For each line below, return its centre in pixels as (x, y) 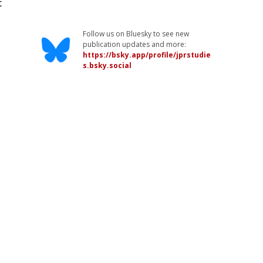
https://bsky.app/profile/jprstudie (147, 55)
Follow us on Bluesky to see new (136, 34)
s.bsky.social (107, 65)
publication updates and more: (135, 44)
